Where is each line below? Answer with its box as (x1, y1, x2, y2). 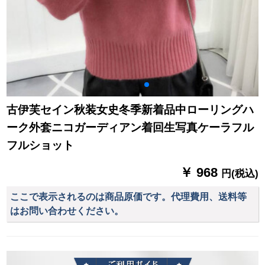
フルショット (7, 139, 75, 152)
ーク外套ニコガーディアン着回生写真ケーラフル (7, 121, 254, 134)
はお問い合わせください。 (10, 206, 124, 216)
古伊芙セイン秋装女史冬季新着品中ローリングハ (7, 104, 254, 117)
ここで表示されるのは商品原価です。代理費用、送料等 (10, 192, 247, 202)
